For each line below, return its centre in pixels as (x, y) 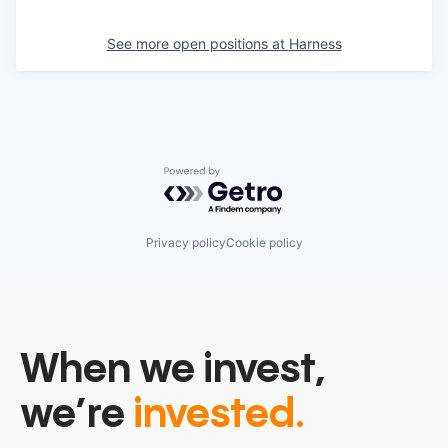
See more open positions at (197, 43)
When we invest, (173, 371)
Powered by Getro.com (251, 175)
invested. (219, 416)
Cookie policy (264, 243)
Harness (315, 43)
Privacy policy (185, 243)
